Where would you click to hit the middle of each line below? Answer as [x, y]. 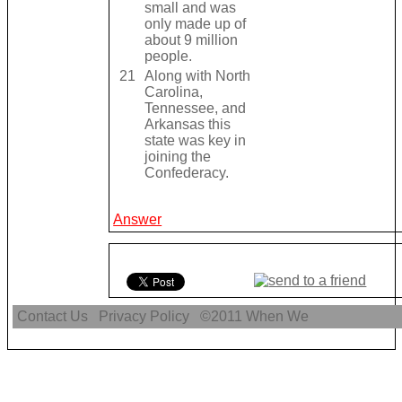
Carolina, [173, 92]
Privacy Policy [144, 317]
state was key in [195, 141]
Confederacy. [186, 173]
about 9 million [191, 40]
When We [280, 317]
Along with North [197, 76]
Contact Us [53, 317]
